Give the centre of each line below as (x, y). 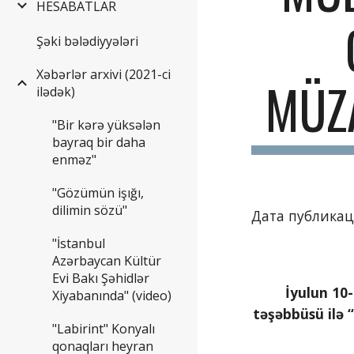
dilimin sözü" (90, 210)
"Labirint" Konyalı (104, 328)
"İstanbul (79, 243)
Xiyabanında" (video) (112, 295)
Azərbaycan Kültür (107, 260)
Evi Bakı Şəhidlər (101, 278)
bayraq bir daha (99, 142)
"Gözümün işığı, (98, 192)
